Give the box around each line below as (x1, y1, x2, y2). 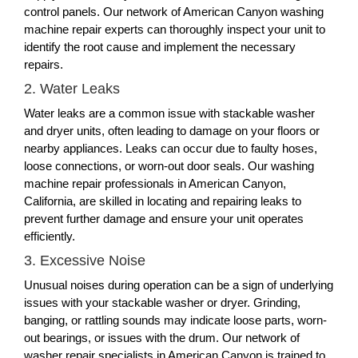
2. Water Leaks (24, 81, 120, 97)
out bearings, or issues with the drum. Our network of (24, 331, 300, 344)
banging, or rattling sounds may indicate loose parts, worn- (24, 313, 327, 327)
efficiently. (24, 229, 75, 243)
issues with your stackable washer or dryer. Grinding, (24, 296, 300, 309)
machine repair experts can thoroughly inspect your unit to (24, 22, 325, 36)
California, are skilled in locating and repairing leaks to (24, 194, 301, 208)
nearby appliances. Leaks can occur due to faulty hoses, (24, 141, 317, 155)
